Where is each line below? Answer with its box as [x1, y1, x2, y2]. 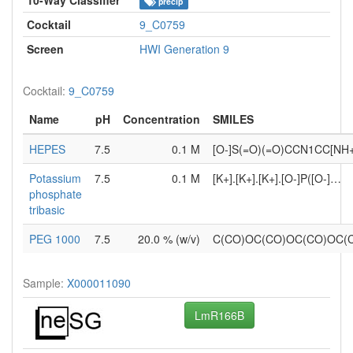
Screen [27, 40, 64, 57]
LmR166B [195, 307, 244, 323]
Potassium [29, 169, 81, 186]
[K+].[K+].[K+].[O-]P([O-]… [213, 169, 341, 186]
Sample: [23, 274, 67, 291]
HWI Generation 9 [139, 40, 229, 57]
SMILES [213, 110, 254, 127]
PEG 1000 [29, 230, 80, 247]
